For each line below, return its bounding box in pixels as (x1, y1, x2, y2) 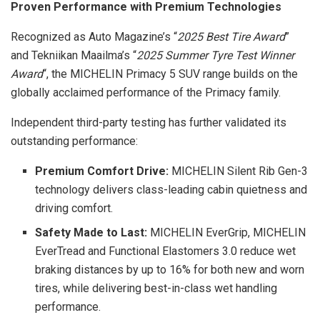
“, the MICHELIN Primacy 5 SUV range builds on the (43, 66, 298, 81)
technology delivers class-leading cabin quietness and (35, 182, 308, 196)
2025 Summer (136, 48, 208, 62)
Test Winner (235, 48, 294, 62)
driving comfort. (35, 201, 114, 215)
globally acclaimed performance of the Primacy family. (11, 85, 281, 99)
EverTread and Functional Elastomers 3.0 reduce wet (35, 244, 296, 258)
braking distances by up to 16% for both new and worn (35, 262, 305, 276)
